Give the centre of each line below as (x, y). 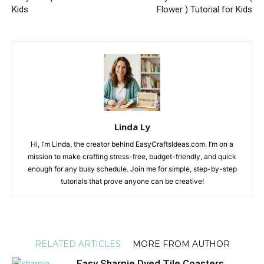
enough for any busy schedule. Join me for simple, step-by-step (132, 169)
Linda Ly (132, 126)
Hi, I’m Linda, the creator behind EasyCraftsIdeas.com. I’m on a (132, 144)
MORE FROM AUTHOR (181, 244)
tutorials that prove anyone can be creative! (132, 181)
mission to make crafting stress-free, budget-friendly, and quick (132, 156)
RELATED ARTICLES (77, 244)
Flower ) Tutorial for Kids (204, 9)
